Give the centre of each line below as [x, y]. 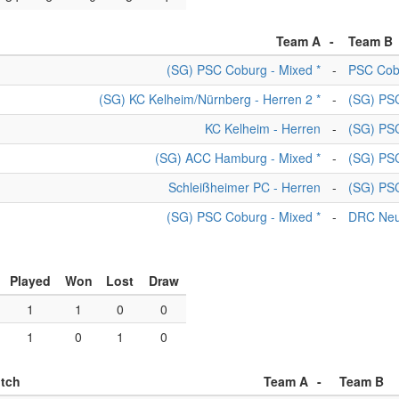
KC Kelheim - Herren [263, 128]
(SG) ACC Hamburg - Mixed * [238, 158]
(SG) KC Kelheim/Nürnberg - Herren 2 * [210, 99]
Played [30, 281]
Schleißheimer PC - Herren [244, 187]
